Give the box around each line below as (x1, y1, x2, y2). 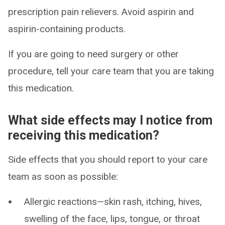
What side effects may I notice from (8, 113, 212, 128)
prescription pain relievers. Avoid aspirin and (8, 6, 194, 18)
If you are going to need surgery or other (8, 48, 179, 60)
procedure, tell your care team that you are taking (8, 65, 214, 77)
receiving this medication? (8, 128, 159, 143)
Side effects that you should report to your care (8, 154, 207, 165)
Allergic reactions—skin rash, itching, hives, (24, 196, 202, 207)
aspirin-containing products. (8, 23, 126, 35)
